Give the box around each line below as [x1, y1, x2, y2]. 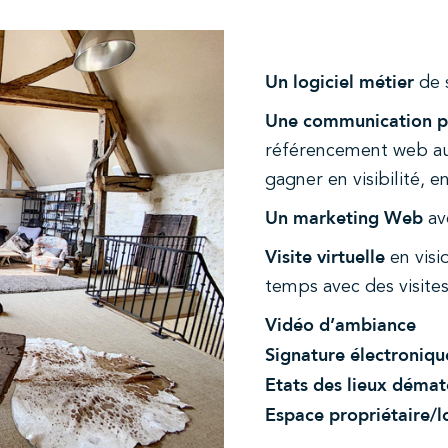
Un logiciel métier [265, 70, 414, 95]
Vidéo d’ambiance [265, 313, 416, 338]
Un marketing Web [265, 206, 423, 231]
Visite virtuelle [265, 245, 385, 270]
